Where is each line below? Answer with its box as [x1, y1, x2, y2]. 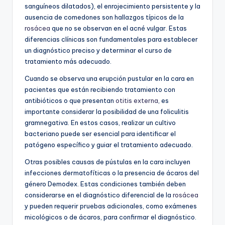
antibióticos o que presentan [25, 96, 116, 105]
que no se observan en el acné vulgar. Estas [50, 24, 187, 33]
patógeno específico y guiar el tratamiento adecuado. [25, 141, 193, 149]
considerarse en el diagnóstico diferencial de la [25, 191, 173, 199]
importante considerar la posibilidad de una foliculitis [25, 107, 189, 116]
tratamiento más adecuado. [25, 57, 111, 66]
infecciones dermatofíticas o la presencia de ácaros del [25, 169, 199, 177]
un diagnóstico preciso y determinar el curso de [25, 46, 172, 55]
